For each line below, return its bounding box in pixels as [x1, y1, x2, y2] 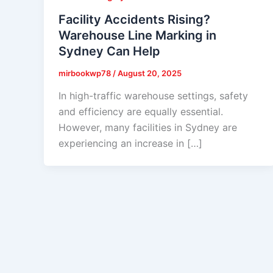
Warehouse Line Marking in [58, 27, 216, 43]
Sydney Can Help [58, 43, 160, 58]
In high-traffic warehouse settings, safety [58, 90, 248, 102]
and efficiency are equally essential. [58, 105, 223, 118]
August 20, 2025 [118, 68, 182, 78]
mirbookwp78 [58, 68, 113, 78]
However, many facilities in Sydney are [58, 121, 237, 134]
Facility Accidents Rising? [58, 12, 210, 27]
